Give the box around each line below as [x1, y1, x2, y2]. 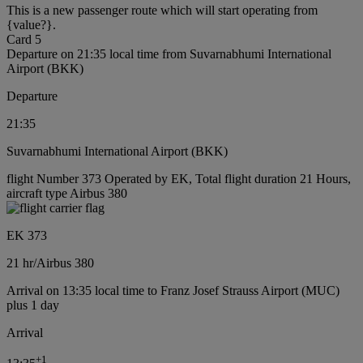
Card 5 [6, 32, 41, 47]
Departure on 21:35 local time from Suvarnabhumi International [6, 47, 331, 62]
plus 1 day [6, 298, 59, 313]
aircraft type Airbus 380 [6, 186, 127, 201]
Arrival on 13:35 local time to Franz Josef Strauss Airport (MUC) [6, 284, 340, 298]
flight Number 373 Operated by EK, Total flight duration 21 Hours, [6, 172, 351, 186]
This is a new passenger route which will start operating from [6, 3, 318, 18]
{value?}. [6, 18, 56, 32]
